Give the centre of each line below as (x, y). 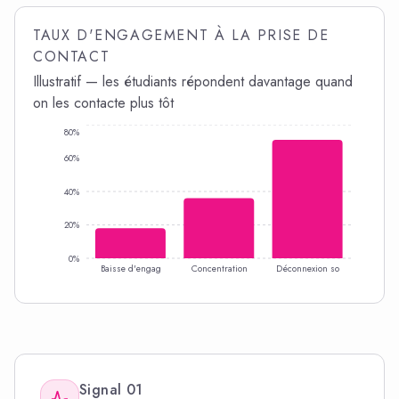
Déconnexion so (307, 269)
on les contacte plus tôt (103, 103)
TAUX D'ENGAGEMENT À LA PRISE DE (181, 35)
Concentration (219, 269)
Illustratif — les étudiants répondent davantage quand (193, 81)
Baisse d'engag (130, 269)
